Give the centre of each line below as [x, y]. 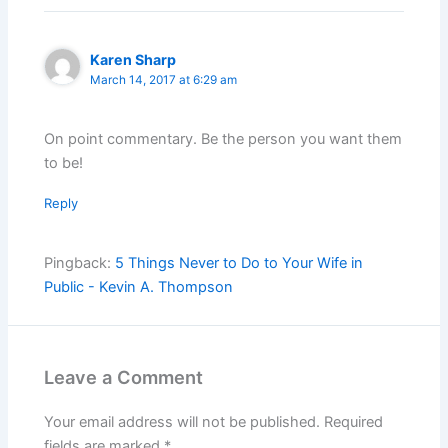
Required [354, 422]
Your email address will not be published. [182, 422]
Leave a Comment [124, 377]
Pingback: [80, 263]
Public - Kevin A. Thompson [139, 287]
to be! [64, 162]
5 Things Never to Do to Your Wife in [239, 263]
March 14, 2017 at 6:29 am [164, 80]
